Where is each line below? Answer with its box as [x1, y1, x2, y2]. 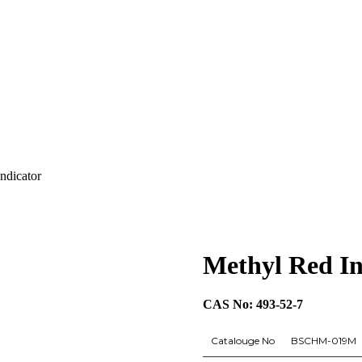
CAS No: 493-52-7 [202, 297, 303, 312]
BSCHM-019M [290, 335, 356, 347]
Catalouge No [210, 335, 275, 347]
